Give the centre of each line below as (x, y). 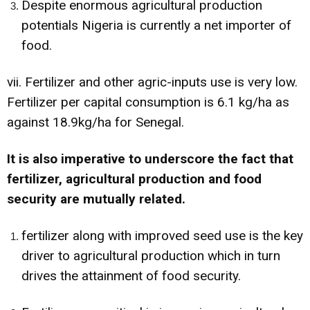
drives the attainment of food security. (131, 275)
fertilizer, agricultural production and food (134, 179)
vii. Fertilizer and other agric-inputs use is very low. (152, 82)
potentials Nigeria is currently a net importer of (156, 25)
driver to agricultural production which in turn (151, 255)
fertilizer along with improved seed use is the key (162, 235)
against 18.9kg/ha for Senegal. (95, 122)
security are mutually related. (96, 199)
